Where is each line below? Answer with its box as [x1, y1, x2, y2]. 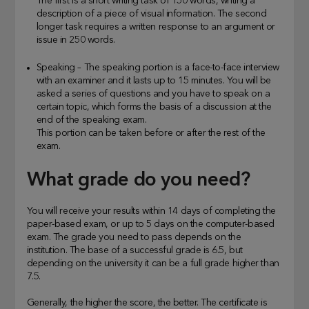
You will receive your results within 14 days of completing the [26, 206, 276, 217]
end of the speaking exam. [36, 115, 147, 126]
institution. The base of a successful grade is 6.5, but [26, 246, 243, 256]
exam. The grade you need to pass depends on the [26, 232, 241, 243]
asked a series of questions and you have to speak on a [36, 89, 270, 99]
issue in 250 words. [36, 35, 118, 46]
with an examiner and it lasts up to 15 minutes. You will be [36, 76, 271, 86]
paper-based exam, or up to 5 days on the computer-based [26, 219, 275, 230]
